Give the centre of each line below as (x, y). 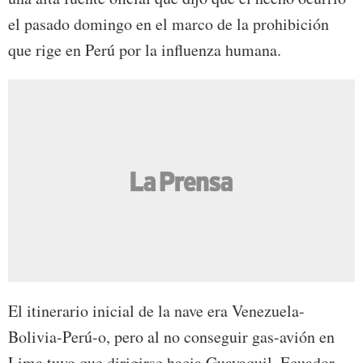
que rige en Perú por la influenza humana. (145, 50)
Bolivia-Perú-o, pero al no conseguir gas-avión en (171, 337)
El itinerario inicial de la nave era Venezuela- (156, 311)
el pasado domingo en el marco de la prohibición (169, 24)
